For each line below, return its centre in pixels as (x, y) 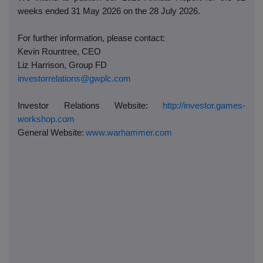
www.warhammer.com (129, 133)
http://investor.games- (204, 106)
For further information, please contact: (91, 38)
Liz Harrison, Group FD (62, 65)
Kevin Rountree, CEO (59, 52)
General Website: (51, 133)
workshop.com (46, 119)
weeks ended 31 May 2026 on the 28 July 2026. (109, 11)
